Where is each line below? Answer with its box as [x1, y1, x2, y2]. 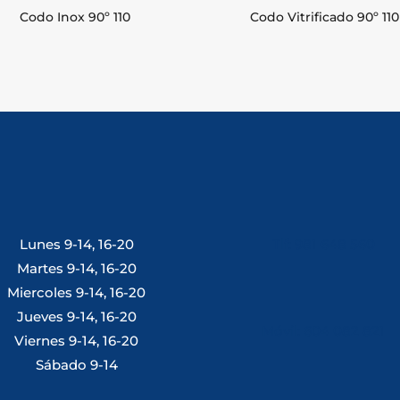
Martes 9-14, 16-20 [16, 259, 137, 277]
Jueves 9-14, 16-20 [16, 307, 137, 325]
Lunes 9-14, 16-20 [19, 235, 134, 253]
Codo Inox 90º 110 [20, 9, 131, 26]
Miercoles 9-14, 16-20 [7, 283, 146, 301]
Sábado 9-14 [35, 355, 118, 373]
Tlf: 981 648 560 [271, 235, 375, 253]
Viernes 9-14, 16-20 [14, 331, 139, 349]
